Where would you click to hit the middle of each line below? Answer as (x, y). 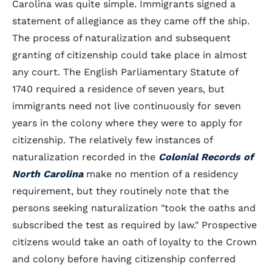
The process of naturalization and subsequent (121, 38)
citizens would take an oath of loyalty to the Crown (134, 242)
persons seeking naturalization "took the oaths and (134, 208)
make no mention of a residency (161, 174)
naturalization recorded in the (85, 157)
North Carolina (48, 174)
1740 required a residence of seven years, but (118, 89)
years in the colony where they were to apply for (127, 123)
